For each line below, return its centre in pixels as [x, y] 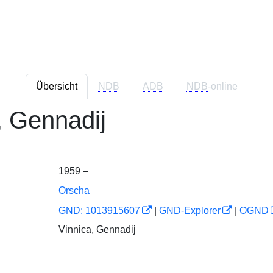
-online [222, 86]
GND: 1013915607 [99, 211]
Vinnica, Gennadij [97, 229]
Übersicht [56, 86]
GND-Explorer [190, 211]
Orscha [74, 190]
